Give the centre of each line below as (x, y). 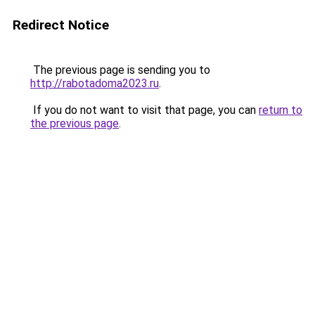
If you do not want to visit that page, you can (144, 110)
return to (281, 110)
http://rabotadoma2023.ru (95, 83)
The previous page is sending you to (120, 70)
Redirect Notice (61, 25)
